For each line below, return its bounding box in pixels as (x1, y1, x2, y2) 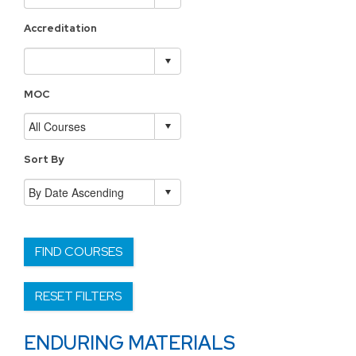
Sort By (24, 153, 64, 167)
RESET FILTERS (35, 288, 122, 305)
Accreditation (24, 21, 97, 35)
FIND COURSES (35, 243, 122, 261)
